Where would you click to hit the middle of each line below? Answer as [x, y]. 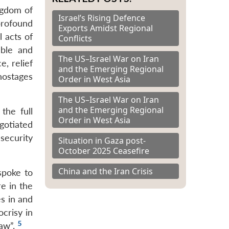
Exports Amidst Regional [106, 28]
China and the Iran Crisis [106, 171]
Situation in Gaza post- [102, 140]
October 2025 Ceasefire [104, 151]
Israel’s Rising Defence [102, 18]
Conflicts [75, 38]
